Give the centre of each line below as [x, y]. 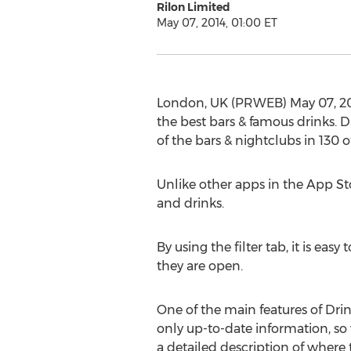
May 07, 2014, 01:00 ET [217, 23]
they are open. [199, 266]
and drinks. [190, 203]
